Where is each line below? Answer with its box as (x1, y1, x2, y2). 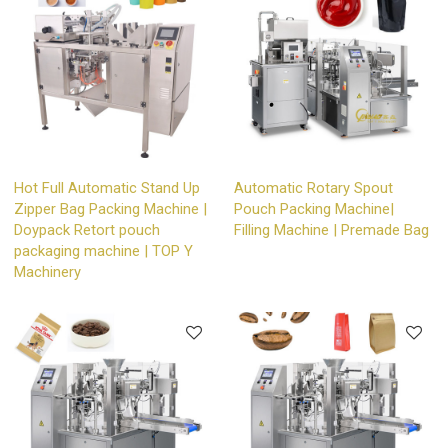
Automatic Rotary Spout (234, 179, 393, 198)
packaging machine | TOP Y (14, 242, 194, 261)
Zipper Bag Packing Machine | (14, 200, 208, 219)
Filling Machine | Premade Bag (234, 221, 429, 240)
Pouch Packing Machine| (234, 200, 394, 219)
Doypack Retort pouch (14, 221, 161, 240)
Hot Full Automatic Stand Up (14, 179, 201, 198)
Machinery (14, 263, 82, 282)
